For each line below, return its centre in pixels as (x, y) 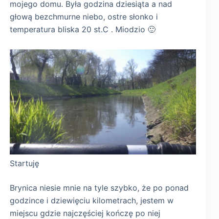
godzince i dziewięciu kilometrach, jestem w (92, 200)
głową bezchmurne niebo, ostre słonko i (84, 16)
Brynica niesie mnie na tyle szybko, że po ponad (99, 187)
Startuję (24, 163)
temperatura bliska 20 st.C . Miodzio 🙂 (83, 29)
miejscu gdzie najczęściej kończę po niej (85, 213)
